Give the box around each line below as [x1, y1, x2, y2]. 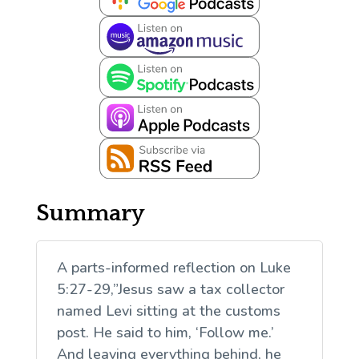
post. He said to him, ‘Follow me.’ [56, 322, 274, 342]
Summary [35, 200, 144, 227]
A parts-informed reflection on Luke [56, 257, 291, 277]
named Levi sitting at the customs [56, 301, 280, 321]
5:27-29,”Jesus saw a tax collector [56, 279, 284, 299]
